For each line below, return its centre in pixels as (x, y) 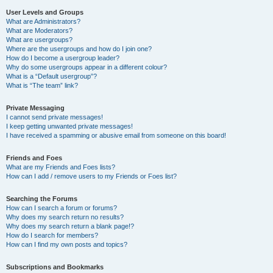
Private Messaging (35, 108)
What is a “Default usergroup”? (51, 76)
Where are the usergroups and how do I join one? (79, 49)
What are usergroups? (39, 40)
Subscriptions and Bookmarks (55, 267)
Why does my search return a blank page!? (70, 226)
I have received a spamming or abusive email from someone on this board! (116, 135)
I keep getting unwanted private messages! (69, 126)
